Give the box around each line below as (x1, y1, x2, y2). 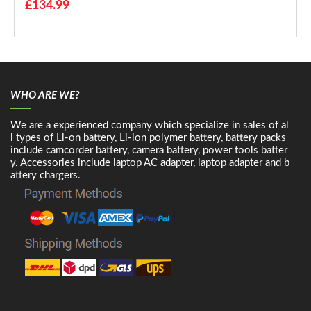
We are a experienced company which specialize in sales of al (10, 119, 289, 131)
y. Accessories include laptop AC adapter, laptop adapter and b (10, 157, 289, 168)
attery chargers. (10, 169, 81, 180)
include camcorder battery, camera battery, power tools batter (10, 144, 287, 155)
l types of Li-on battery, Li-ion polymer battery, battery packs (10, 132, 286, 143)
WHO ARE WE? (10, 90, 79, 101)
